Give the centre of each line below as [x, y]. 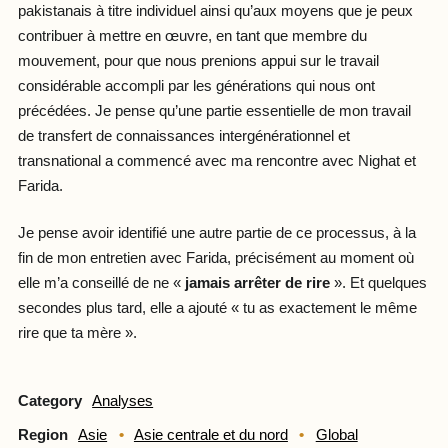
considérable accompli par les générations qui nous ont [196, 85]
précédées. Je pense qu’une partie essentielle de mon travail [214, 110]
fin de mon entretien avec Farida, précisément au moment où [215, 258]
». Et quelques [380, 283]
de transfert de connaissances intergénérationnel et [183, 135]
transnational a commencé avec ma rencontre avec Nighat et [216, 160]
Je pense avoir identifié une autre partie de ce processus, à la [216, 233]
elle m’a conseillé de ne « [99, 283]
